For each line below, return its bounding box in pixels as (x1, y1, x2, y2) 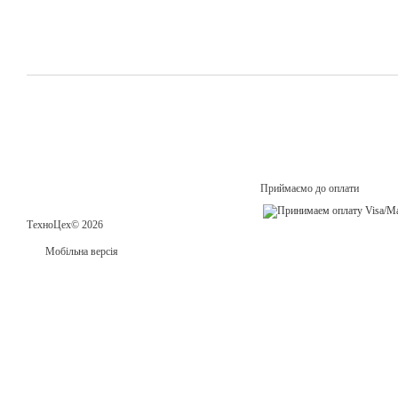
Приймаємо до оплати (259, 182, 359, 195)
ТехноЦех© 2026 (27, 219, 103, 231)
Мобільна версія (43, 245, 118, 258)
